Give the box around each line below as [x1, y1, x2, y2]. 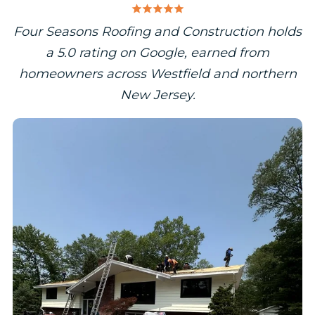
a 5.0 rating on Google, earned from [46, 45, 269, 61]
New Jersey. [120, 87, 195, 103]
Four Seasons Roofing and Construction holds [13, 24, 302, 40]
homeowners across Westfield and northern [18, 66, 297, 82]
